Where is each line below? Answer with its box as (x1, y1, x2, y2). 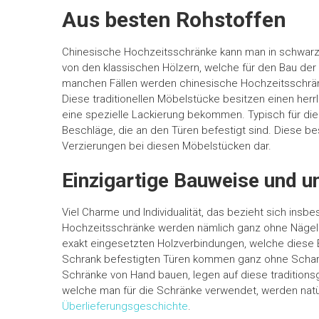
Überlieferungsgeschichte (62, 300, 188, 313)
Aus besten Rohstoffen (62, 7, 286, 33)
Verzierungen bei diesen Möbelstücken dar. (62, 140, 271, 153)
